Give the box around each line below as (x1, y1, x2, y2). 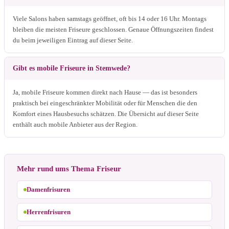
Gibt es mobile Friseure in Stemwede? (13, 64, 130, 72)
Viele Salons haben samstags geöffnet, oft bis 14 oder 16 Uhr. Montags (13, 14, 207, 22)
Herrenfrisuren (27, 208, 71, 216)
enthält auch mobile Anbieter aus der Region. (13, 120, 138, 128)
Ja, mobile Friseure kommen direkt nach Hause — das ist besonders (13, 88, 197, 96)
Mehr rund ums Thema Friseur (17, 164, 121, 173)
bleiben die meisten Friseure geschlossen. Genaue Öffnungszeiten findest (13, 25, 214, 33)
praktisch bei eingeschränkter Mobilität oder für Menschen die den (13, 99, 197, 107)
